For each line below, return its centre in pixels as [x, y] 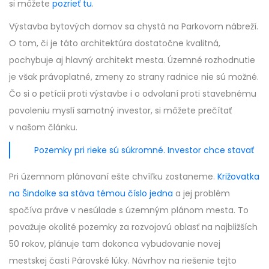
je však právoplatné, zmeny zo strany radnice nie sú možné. [134, 77]
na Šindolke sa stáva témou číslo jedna [91, 193]
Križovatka [238, 176]
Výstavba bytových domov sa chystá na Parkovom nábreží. [134, 26]
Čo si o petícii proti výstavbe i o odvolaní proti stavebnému [133, 93]
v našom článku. [43, 127]
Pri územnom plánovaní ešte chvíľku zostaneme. [113, 176]
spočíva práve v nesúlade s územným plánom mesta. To [129, 210]
